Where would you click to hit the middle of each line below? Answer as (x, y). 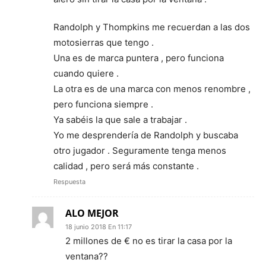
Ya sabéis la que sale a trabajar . (120, 119)
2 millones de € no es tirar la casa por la (149, 240)
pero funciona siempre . (103, 104)
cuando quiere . (86, 73)
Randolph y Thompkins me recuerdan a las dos (152, 27)
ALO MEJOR (92, 213)
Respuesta (69, 181)
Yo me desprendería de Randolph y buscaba (146, 135)
